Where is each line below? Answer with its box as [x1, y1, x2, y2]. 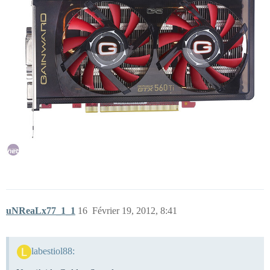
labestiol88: [31, 246, 75, 257]
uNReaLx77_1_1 [6, 206, 75, 216]
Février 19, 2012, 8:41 [92, 206, 177, 216]
